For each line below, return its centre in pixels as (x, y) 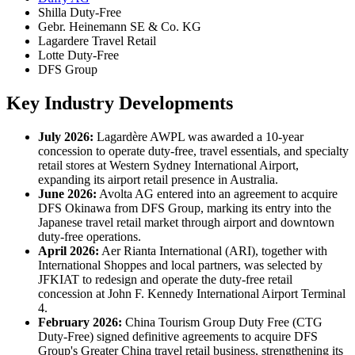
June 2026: (67, 194)
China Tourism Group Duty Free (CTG (222, 322)
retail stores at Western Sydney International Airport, (168, 165)
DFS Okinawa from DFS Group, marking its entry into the (185, 208)
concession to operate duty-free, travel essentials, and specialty (193, 151)
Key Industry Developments (120, 103)
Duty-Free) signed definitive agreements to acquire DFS (178, 336)
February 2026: (80, 322)
